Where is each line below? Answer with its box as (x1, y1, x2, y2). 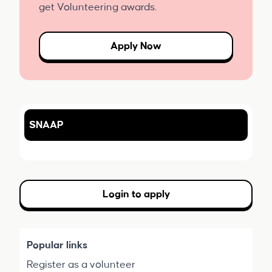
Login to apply (102, 189, 170, 200)
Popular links (27, 240, 87, 251)
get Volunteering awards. (39, 2, 157, 13)
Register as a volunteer (27, 259, 135, 270)
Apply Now (110, 41, 161, 52)
